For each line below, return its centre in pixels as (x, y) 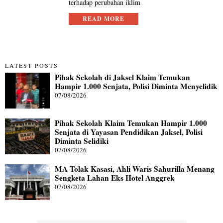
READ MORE (104, 19)
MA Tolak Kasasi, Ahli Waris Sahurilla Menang (135, 169)
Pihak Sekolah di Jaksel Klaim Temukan (122, 77)
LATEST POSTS (32, 65)
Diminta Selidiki (82, 141)
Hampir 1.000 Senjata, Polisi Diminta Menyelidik (136, 86)
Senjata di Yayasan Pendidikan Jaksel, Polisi (129, 132)
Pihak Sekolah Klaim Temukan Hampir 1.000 (131, 123)
